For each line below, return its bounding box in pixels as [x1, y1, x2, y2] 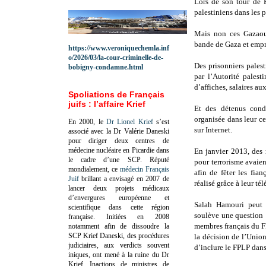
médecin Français [120, 164, 169, 173]
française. [68, 212, 106, 221]
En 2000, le [68, 117, 106, 126]
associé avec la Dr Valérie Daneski [68, 126, 169, 135]
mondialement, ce [68, 164, 120, 173]
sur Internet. [194, 125, 232, 135]
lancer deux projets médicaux [68, 183, 169, 192]
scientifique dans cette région [68, 202, 169, 211]
